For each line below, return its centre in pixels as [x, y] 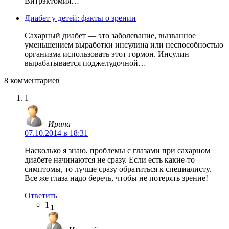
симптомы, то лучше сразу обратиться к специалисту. [118, 169]
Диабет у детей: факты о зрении [80, 18]
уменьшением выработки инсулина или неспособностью [124, 45]
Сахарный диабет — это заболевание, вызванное [110, 36]
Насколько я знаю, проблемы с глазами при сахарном [117, 150]
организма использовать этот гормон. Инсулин [107, 54]
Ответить [41, 195]
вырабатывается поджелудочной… [85, 63]
